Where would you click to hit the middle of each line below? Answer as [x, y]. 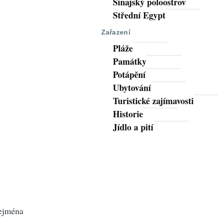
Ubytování [132, 88]
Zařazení [116, 32]
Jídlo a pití [133, 127]
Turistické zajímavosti [153, 101]
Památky [129, 62]
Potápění [129, 75]
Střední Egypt [139, 15]
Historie [128, 114]
